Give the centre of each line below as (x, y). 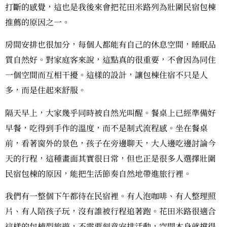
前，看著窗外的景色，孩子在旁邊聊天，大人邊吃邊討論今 (110, 143)
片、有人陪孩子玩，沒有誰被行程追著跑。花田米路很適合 (110, 211)
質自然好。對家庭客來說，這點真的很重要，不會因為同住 (110, 60)
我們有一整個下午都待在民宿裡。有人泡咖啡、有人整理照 (110, 196)
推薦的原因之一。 (37, 22)
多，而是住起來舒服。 (46, 90)
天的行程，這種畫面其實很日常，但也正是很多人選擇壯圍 (110, 158)
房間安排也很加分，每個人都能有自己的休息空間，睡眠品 (110, 45)
